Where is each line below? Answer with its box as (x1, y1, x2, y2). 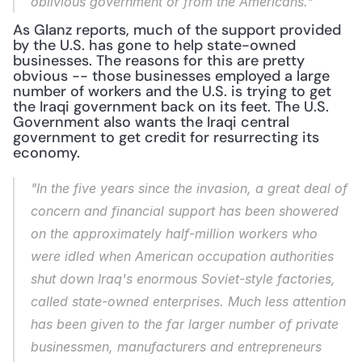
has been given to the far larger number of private (31, 316, 339, 332)
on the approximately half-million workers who (31, 225, 318, 242)
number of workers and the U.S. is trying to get (13, 82, 331, 101)
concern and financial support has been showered (31, 203, 339, 219)
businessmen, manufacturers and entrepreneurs (31, 339, 322, 355)
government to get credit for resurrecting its (13, 128, 319, 147)
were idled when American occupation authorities (31, 248, 334, 264)
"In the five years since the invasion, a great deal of (31, 180, 347, 196)
